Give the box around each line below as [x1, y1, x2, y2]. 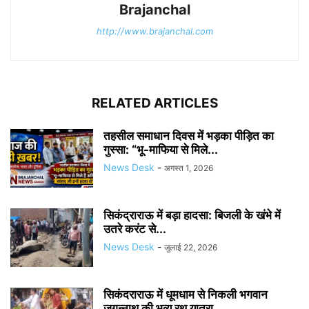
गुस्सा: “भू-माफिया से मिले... [103, 143, 218, 157]
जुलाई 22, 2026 [164, 242, 217, 252]
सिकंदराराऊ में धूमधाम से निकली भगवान [103, 288, 268, 301]
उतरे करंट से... [103, 222, 166, 236]
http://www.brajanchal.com [96, 26, 213, 37]
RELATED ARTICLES [91, 95, 218, 111]
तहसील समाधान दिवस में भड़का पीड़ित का [103, 129, 274, 143]
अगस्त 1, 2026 [164, 163, 213, 173]
